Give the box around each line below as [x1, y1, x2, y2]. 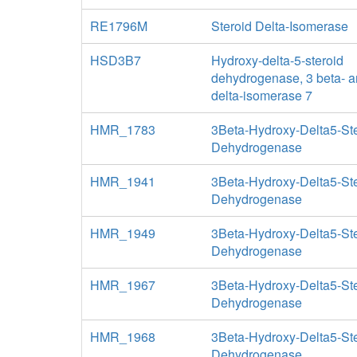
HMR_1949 [90, 224, 155, 242]
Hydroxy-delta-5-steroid [210, 51, 343, 69]
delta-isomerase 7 [210, 86, 312, 104]
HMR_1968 [90, 328, 155, 346]
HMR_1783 [90, 120, 155, 139]
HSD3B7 [90, 51, 141, 69]
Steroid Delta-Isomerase [210, 17, 348, 35]
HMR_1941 [90, 172, 155, 190]
